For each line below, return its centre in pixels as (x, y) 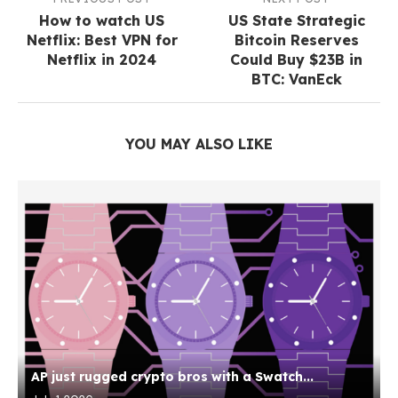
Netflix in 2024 (102, 60)
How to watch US (102, 21)
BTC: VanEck (296, 80)
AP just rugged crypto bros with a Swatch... (172, 377)
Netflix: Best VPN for (102, 40)
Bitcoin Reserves (296, 40)
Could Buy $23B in (296, 60)
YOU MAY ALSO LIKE (199, 144)
